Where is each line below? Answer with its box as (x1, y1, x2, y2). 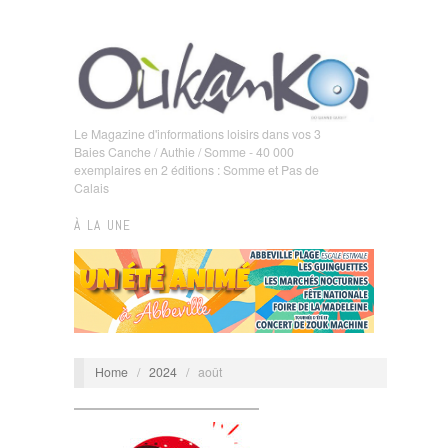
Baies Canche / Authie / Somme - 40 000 (74, 142, 294, 161)
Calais (74, 178, 109, 197)
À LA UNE (74, 216, 131, 234)
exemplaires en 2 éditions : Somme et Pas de (74, 160, 319, 179)
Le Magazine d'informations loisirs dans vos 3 (74, 124, 321, 143)
